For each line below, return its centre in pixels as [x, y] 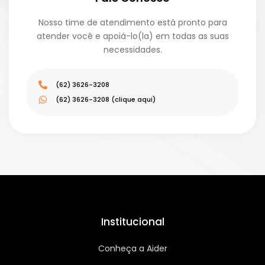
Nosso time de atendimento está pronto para [132, 22]
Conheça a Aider [132, 248]
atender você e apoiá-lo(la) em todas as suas [132, 36]
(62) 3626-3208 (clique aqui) [105, 99]
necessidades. [132, 49]
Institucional [132, 222]
